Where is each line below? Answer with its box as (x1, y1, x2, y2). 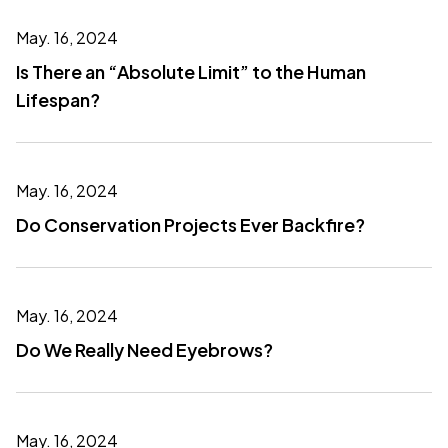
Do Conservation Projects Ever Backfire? (16, 213, 365, 236)
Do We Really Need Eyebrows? (16, 338, 273, 361)
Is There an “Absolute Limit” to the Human (16, 60, 366, 83)
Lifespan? (16, 88, 100, 111)
